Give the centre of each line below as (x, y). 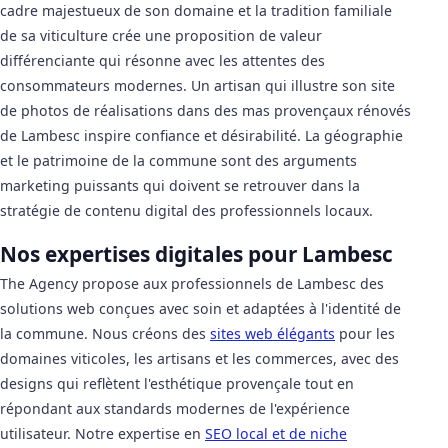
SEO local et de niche (276, 434)
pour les (365, 334)
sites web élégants (272, 334)
